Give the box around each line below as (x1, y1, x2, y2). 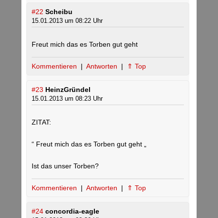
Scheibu (45, 8, 73, 16)
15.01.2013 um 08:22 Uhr (32, 17, 103, 25)
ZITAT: (32, 118, 51, 127)
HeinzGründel (45, 86, 91, 94)
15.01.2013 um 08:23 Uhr (32, 95, 103, 103)
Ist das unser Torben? (32, 162, 99, 170)
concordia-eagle (45, 207, 99, 216)
